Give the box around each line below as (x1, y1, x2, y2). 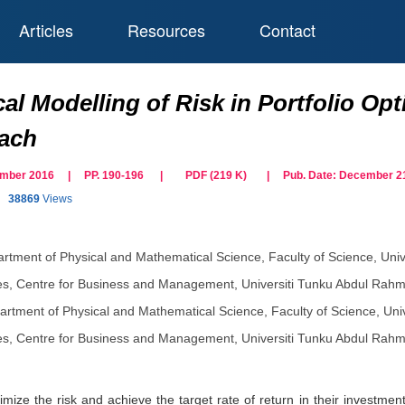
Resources (127, 18, 205, 42)
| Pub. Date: (256, 169, 339, 182)
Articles (18, 18, 73, 42)
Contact (259, 18, 316, 42)
